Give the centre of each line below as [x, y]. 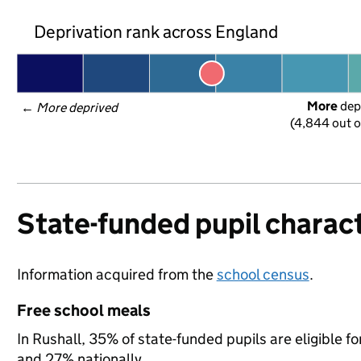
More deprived [77, 108]
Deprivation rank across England [156, 31]
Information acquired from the [116, 274]
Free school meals [83, 310]
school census [263, 274]
